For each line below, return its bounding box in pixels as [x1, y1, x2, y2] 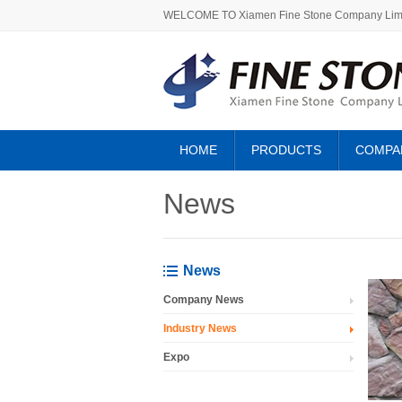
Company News [163, 293, 244, 306]
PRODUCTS [251, 143, 321, 157]
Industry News [163, 322, 237, 335]
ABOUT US [181, 183, 245, 197]
